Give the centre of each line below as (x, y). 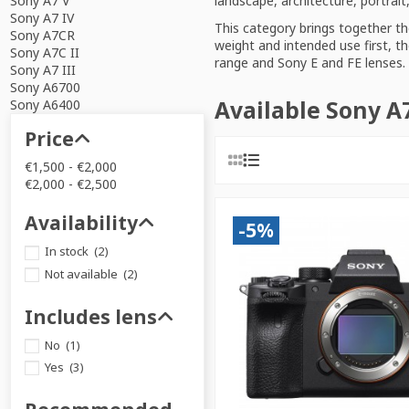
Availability (81, 223)
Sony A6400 (45, 105)
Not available (82, 273)
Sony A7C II (44, 53)
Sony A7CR (42, 36)
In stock (68, 252)
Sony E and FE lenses (340, 63)
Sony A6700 (45, 88)
